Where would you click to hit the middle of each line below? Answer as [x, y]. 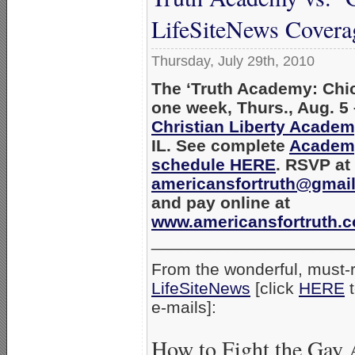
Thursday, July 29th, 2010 [233, 61]
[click [275, 288]
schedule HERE [214, 164]
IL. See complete [220, 145]
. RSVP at [313, 164]
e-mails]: [184, 307]
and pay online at [221, 202]
